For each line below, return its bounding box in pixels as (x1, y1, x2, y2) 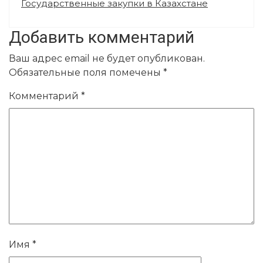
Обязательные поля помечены (9, 66, 163, 78)
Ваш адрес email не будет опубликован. (9, 52, 205, 64)
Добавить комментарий (9, 27, 194, 47)
